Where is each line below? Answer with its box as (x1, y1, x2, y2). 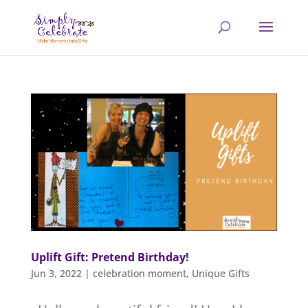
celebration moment (92, 267, 186, 280)
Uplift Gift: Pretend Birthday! (30, 250, 189, 265)
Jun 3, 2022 (30, 267, 82, 280)
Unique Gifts (191, 267, 250, 280)
